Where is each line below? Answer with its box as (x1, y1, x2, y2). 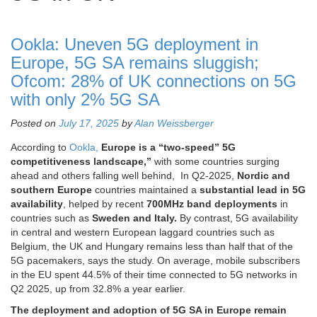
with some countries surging (151, 156, 279, 168)
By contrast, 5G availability (177, 212, 298, 224)
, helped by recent (63, 198, 146, 210)
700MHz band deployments (146, 198, 277, 210)
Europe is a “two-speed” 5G (98, 142, 236, 154)
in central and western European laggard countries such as (11, 226, 275, 238)
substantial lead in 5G (200, 184, 306, 196)
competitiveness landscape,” (11, 156, 151, 168)
